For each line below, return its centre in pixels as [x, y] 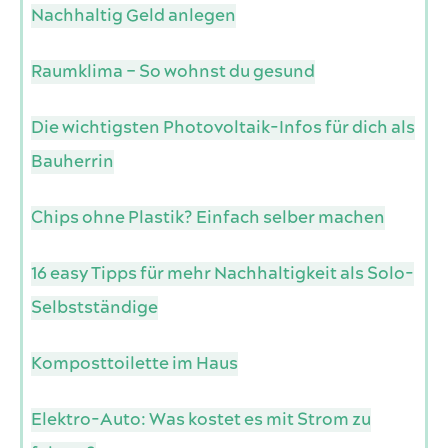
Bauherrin [72, 162]
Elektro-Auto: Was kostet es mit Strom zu [201, 420]
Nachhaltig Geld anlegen [133, 16]
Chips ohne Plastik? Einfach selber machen [208, 218]
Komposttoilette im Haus [134, 364]
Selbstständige [94, 308]
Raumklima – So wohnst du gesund [173, 72]
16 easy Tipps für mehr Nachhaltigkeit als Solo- [222, 274]
